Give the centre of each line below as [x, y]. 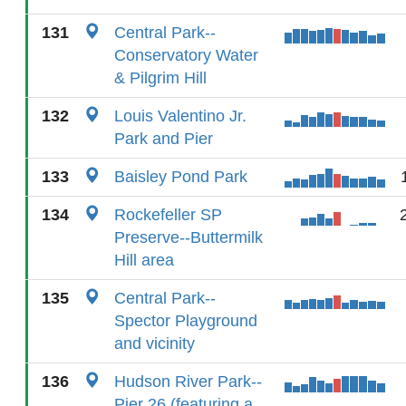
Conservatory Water [186, 55]
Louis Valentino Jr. [180, 116]
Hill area [144, 260]
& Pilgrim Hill [160, 78]
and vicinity [155, 343]
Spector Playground [186, 321]
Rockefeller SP [168, 215]
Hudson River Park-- [188, 382]
